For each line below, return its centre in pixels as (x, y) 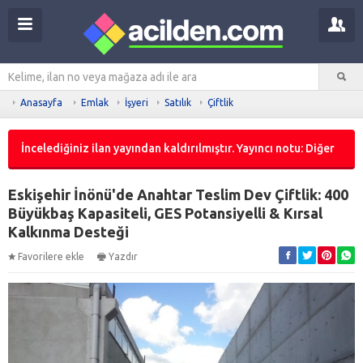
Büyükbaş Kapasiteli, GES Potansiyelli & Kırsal (165, 213)
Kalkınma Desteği (68, 231)
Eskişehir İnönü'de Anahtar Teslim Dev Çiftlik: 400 (178, 194)
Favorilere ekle (51, 256)
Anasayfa (41, 102)
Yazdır (123, 256)
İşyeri (137, 102)
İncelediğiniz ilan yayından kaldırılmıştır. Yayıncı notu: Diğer (178, 148)
